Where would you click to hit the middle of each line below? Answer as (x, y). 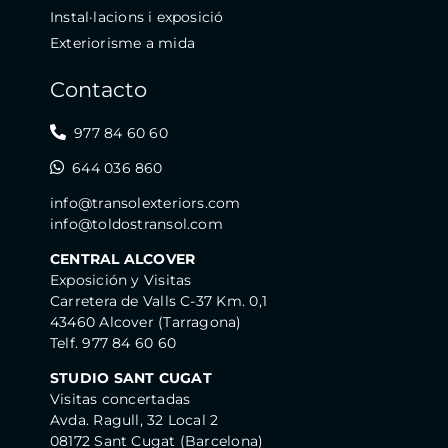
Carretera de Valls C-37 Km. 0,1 (158, 301)
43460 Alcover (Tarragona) (145, 322)
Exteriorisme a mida (122, 43)
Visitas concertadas (120, 399)
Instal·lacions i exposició (136, 17)
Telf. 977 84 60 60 (113, 343)
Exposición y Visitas (120, 280)
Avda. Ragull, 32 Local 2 (134, 420)
